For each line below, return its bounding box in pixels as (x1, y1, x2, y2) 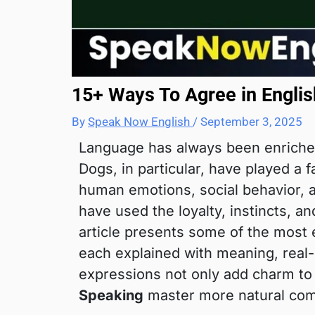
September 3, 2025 (200, 114, 302, 129)
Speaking (79, 286, 143, 304)
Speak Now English (88, 114, 193, 129)
